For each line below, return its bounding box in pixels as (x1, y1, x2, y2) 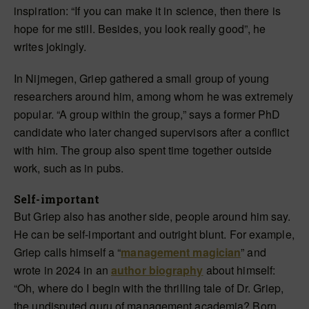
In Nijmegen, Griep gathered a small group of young (14, 70, 270, 87)
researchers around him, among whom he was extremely (14, 88, 294, 105)
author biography (111, 262, 203, 279)
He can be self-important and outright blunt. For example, (14, 226, 295, 243)
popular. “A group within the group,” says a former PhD (14, 106, 281, 123)
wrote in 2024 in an (14, 262, 111, 279)
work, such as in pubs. (14, 160, 124, 177)
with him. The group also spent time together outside (14, 142, 272, 159)
